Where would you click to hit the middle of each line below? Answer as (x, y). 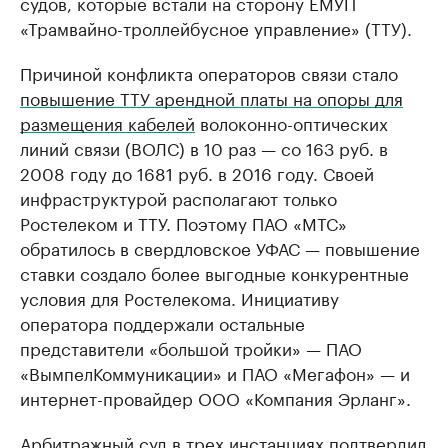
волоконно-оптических (291, 122)
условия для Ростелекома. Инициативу (179, 297)
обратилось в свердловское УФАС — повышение (220, 247)
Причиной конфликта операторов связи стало (209, 72)
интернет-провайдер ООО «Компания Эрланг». (215, 397)
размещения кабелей (107, 122)
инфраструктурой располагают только (178, 197)
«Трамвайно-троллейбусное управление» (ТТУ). (216, 27)
